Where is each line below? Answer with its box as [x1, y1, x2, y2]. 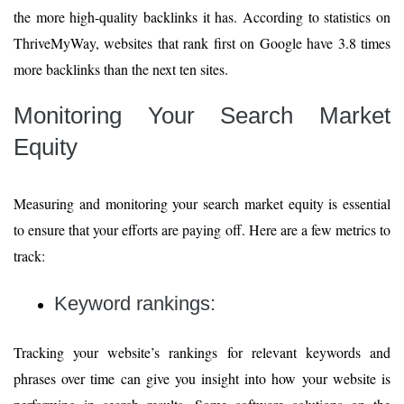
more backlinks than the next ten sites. [14, 59, 228, 78]
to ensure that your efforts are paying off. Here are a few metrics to [14, 219, 390, 239]
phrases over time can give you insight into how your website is [14, 368, 390, 388]
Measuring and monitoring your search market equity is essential [14, 193, 390, 213]
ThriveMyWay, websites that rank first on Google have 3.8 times [14, 32, 390, 52]
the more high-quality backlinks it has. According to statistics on [14, 6, 390, 26]
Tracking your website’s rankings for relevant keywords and [14, 342, 390, 362]
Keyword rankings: [54, 291, 221, 315]
